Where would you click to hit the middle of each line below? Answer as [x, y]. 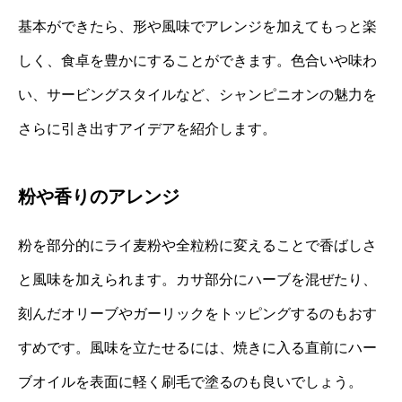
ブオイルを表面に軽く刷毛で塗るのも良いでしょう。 [190, 381]
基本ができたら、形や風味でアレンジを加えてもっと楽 [197, 26]
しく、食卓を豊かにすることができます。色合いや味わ [197, 60]
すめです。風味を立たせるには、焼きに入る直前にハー [197, 347]
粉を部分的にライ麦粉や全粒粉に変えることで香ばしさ [197, 245]
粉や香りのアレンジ [99, 196]
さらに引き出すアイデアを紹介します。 [147, 128]
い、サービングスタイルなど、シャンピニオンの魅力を [197, 94]
